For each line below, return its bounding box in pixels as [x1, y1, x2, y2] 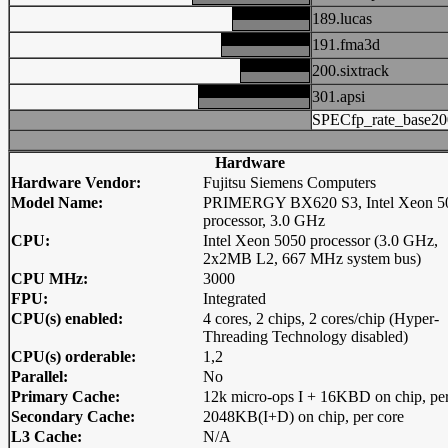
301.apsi [312, 88, 365, 105]
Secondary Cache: [11, 408, 135, 425]
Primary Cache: [11, 388, 120, 405]
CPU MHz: [11, 270, 88, 287]
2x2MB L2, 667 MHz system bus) [203, 250, 421, 267]
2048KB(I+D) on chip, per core [203, 408, 404, 425]
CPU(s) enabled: [11, 310, 123, 327]
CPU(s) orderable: [11, 348, 136, 365]
